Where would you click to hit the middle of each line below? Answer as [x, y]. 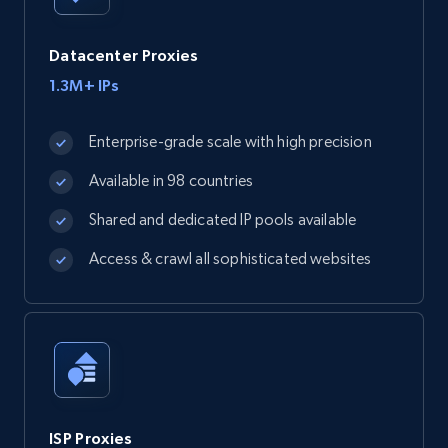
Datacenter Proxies [124, 55]
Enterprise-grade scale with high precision [230, 141]
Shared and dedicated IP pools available [223, 219]
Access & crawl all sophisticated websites [230, 258]
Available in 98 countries [171, 180]
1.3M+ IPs [84, 85]
